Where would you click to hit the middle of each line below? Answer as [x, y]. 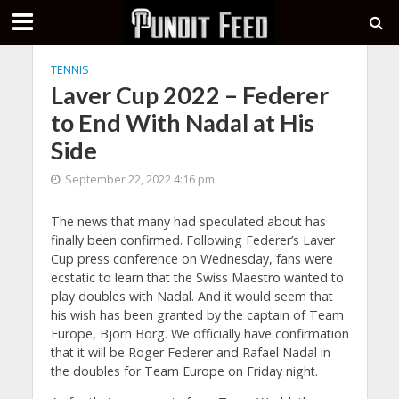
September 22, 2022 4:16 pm [139, 179]
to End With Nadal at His [182, 122]
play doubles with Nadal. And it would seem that [191, 296]
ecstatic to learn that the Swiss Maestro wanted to [197, 277]
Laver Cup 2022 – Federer [189, 95]
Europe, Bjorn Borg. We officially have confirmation [199, 334]
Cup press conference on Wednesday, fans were [191, 259]
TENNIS [69, 70]
